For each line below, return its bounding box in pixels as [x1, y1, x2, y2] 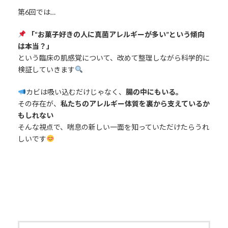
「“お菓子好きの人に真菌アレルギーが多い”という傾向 [27, 30, 205, 39]
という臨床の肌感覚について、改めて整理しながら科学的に [17, 53, 210, 62]
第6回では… [17, 7, 55, 16]
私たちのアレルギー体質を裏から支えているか [60, 99, 210, 108]
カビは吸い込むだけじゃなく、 [25, 87, 126, 96]
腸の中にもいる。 [125, 87, 183, 96]
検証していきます [17, 65, 75, 74]
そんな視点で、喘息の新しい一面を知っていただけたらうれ [17, 122, 209, 131]
